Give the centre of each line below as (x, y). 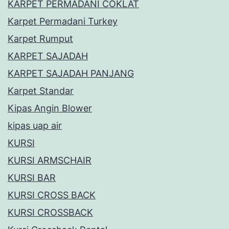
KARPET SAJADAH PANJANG (71, 74)
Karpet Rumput (40, 39)
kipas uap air (35, 126)
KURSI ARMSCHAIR (50, 161)
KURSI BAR (32, 178)
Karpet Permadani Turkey (63, 21)
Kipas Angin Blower (50, 108)
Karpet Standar (41, 91)
